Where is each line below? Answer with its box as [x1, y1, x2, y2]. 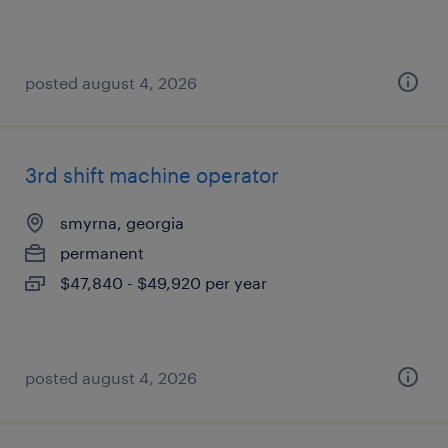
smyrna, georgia [60, 213, 184, 232]
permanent [60, 243, 144, 262]
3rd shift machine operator [25, 163, 279, 187]
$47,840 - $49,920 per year [60, 273, 267, 292]
